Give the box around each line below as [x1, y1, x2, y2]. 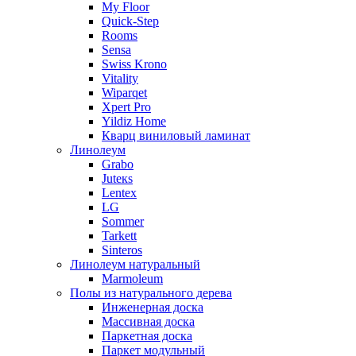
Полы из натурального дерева [70, 285, 232, 300]
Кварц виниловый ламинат [102, 128, 250, 142]
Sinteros [102, 242, 142, 257]
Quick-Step [102, 14, 159, 28]
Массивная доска [102, 314, 195, 328]
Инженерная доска [102, 300, 203, 314]
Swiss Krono [102, 56, 167, 71]
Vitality [102, 71, 138, 85]
